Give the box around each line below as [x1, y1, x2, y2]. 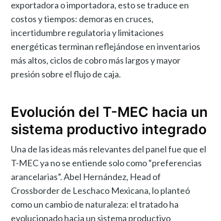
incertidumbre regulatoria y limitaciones [11, 27, 164, 38]
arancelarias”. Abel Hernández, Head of [11, 171, 161, 182]
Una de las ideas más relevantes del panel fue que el [11, 143, 207, 154]
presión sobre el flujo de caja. [11, 69, 121, 80]
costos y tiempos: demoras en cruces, [11, 13, 154, 25]
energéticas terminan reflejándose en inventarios [11, 41, 201, 52]
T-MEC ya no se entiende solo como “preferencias [11, 157, 202, 168]
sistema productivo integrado [11, 120, 207, 138]
